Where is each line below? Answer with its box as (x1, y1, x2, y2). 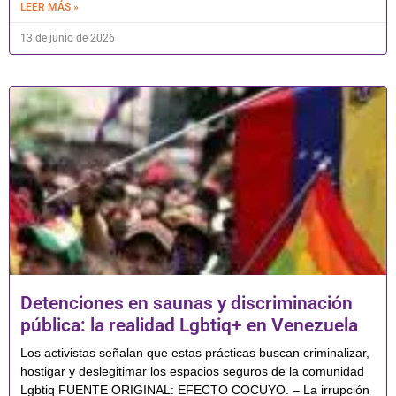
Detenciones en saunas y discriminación (20, 293, 353, 315)
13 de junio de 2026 (20, 32, 115, 45)
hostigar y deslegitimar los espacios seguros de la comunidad (20, 364, 364, 379)
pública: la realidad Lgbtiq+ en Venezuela (20, 315, 358, 337)
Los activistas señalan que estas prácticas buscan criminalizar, (20, 346, 369, 361)
